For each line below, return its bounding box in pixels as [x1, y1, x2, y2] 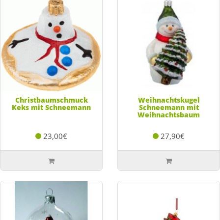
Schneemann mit [138, 102, 199, 112]
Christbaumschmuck [15, 95, 88, 105]
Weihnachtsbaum [137, 110, 200, 119]
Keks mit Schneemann [12, 102, 91, 112]
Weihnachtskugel [137, 95, 200, 105]
